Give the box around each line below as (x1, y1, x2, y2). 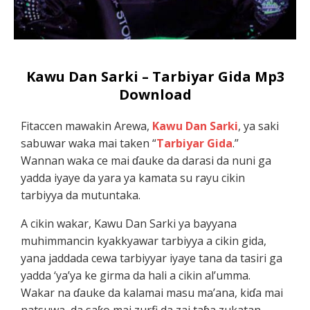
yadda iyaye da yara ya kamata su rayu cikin (21, 170, 246, 185)
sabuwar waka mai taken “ (21, 135, 157, 151)
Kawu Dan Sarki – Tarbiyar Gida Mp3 (26, 66, 284, 86)
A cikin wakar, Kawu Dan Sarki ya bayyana (21, 215, 237, 231)
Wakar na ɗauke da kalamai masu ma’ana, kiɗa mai (21, 284, 284, 300)
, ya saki (238, 118, 280, 134)
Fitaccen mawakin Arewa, (21, 118, 153, 134)
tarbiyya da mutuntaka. (21, 187, 141, 203)
